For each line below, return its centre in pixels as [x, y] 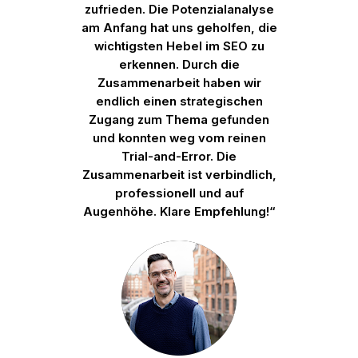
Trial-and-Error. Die [179, 156]
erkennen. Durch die [179, 64]
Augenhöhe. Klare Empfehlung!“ [179, 211]
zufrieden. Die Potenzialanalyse [179, 9]
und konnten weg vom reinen [179, 138]
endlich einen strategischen [179, 101]
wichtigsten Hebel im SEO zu [179, 46]
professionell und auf [179, 193]
